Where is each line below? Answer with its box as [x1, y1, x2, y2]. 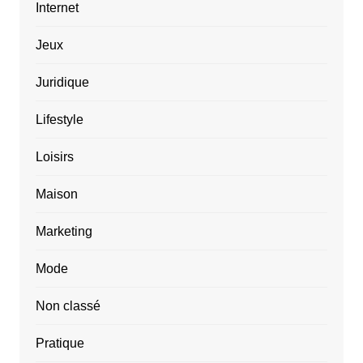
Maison [35, 187, 78, 202]
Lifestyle [35, 113, 83, 127]
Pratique [35, 336, 84, 351]
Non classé [35, 299, 100, 314]
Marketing [35, 224, 92, 239]
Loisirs [35, 150, 74, 164]
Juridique [35, 75, 89, 90]
